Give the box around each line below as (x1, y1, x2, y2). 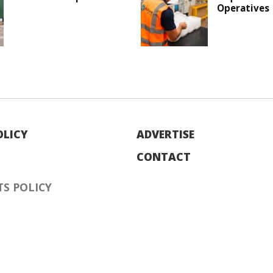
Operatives (216, 2, 269, 15)
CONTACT (136, 149, 191, 165)
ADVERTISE (136, 127, 194, 142)
